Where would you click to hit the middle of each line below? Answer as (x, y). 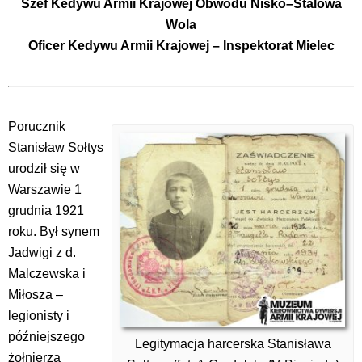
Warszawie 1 (45, 189)
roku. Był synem (54, 231)
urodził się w (44, 168)
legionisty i (39, 315)
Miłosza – (36, 294)
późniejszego (46, 336)
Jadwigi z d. (42, 252)
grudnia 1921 (46, 210)
